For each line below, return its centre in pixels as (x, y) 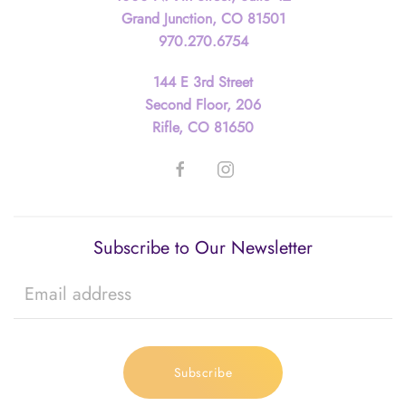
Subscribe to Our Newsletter (203, 247)
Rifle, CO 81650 (203, 127)
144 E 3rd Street (203, 82)
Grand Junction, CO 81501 (203, 18)
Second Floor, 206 (203, 104)
